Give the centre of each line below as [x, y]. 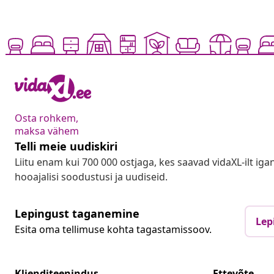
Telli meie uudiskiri [66, 146]
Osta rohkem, [46, 118]
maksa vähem [47, 131]
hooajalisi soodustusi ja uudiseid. [91, 177]
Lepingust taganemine [77, 214]
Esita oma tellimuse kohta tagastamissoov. [113, 230]
